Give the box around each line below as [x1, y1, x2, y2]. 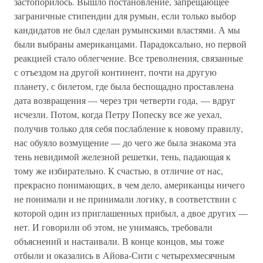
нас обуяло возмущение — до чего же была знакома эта [14, 136, 236, 149]
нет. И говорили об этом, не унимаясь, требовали [14, 221, 213, 233]
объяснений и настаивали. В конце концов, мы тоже [14, 235, 224, 247]
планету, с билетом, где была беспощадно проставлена [14, 80, 234, 92]
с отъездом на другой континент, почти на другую [14, 66, 217, 78]
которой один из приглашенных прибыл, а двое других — [14, 207, 248, 219]
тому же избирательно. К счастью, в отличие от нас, [14, 164, 223, 177]
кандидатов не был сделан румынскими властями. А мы [14, 23, 240, 36]
